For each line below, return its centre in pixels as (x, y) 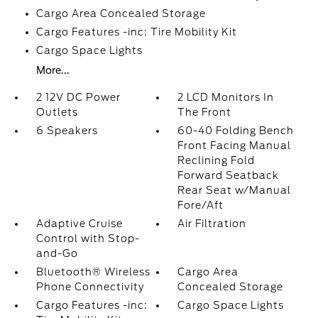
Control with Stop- (88, 238)
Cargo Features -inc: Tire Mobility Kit (136, 32)
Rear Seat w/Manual (235, 190)
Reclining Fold (216, 160)
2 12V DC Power (78, 97)
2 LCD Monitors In (226, 97)
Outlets (57, 112)
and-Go (57, 253)
